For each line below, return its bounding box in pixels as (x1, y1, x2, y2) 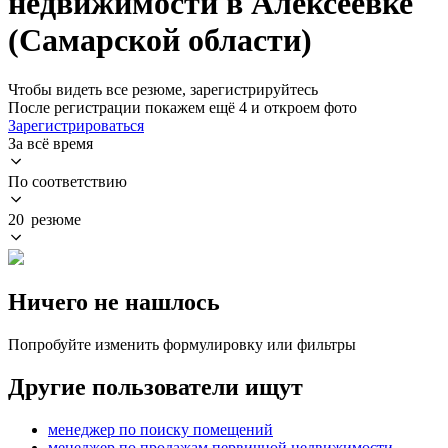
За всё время (8, 134, 93, 152)
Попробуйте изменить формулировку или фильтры (8, 335, 356, 353)
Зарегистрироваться (8, 116, 144, 134)
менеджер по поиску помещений (48, 420, 273, 438)
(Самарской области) (8, 22, 312, 59)
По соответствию (8, 172, 127, 190)
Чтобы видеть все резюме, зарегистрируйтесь (8, 80, 318, 98)
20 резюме (8, 210, 81, 228)
